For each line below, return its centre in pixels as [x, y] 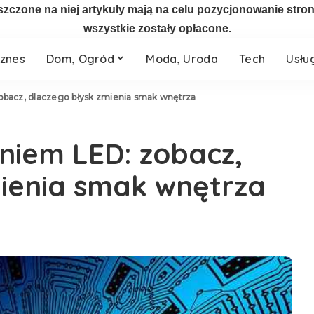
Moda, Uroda [182, 59]
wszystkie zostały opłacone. [157, 28]
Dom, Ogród [80, 59]
